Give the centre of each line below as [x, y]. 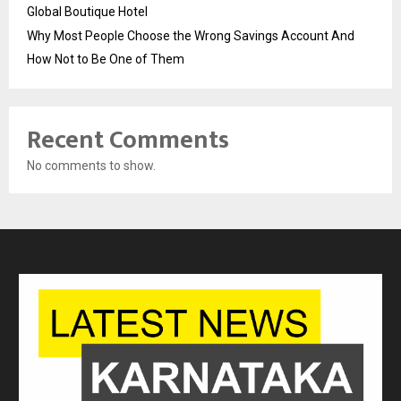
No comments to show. [91, 166]
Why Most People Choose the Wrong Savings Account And [191, 36]
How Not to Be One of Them [106, 60]
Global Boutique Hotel [87, 12]
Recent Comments [128, 141]
